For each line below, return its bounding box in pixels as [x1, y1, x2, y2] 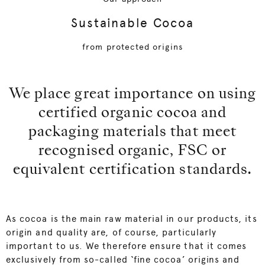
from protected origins [82, 42, 183, 52]
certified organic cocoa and [38, 106, 227, 121]
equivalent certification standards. [12, 163, 253, 178]
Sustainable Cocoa [71, 15, 194, 31]
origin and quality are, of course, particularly [6, 227, 217, 238]
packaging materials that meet [28, 125, 237, 140]
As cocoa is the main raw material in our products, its [6, 214, 257, 225]
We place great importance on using [8, 88, 257, 102]
